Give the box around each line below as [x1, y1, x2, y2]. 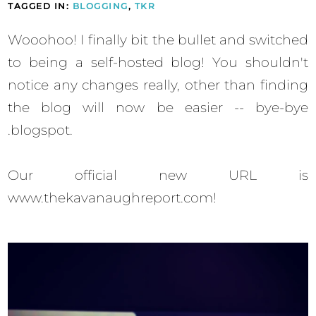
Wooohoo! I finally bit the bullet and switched [8, 31, 308, 48]
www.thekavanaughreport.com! [8, 189, 217, 206]
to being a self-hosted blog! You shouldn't [8, 54, 308, 71]
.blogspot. [8, 121, 73, 138]
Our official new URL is [8, 166, 308, 183]
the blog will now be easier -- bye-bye [8, 99, 308, 116]
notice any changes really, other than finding [8, 76, 308, 93]
